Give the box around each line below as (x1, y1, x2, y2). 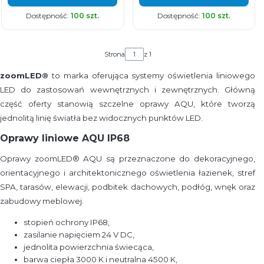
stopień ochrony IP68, (24, 217, 110, 227)
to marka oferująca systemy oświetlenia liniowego (48, 70, 255, 80)
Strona (104, 49, 125, 58)
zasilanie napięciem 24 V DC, (24, 229, 134, 239)
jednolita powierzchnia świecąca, (24, 242, 154, 252)
